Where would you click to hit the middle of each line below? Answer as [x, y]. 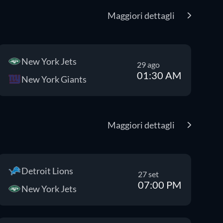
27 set [148, 174]
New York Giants [54, 79]
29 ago [148, 64]
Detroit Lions [47, 171]
